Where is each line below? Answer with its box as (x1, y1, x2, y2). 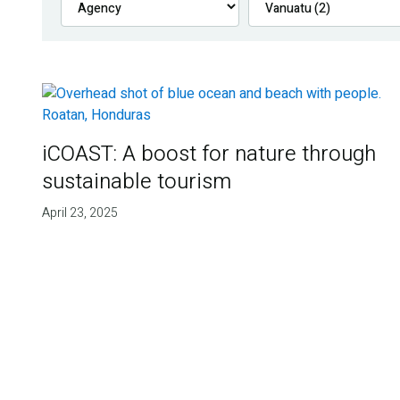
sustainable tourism (41, 166, 231, 198)
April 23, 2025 (41, 204, 118, 223)
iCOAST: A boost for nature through (41, 138, 376, 171)
